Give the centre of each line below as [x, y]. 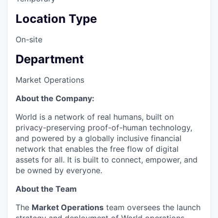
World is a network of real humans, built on [95, 117]
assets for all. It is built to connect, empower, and [107, 160]
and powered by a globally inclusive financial [99, 138]
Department [50, 59]
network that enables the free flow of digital [97, 149]
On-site [29, 39]
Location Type [56, 18]
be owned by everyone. [59, 171]
